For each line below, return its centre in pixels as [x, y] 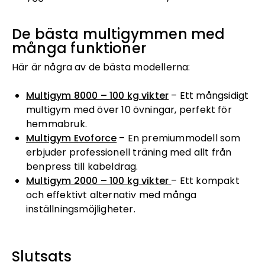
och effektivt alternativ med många [112, 195]
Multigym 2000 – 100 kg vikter [98, 180]
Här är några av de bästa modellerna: [101, 67]
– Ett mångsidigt [209, 95]
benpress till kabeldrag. [82, 166]
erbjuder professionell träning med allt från [129, 152]
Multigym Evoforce [72, 138]
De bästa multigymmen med [119, 34]
